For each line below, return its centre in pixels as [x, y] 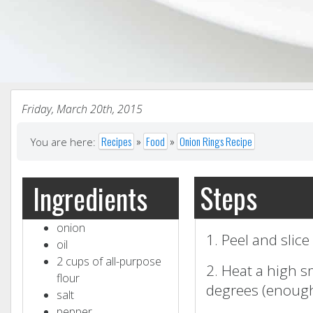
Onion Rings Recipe [216, 141]
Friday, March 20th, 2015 [82, 109]
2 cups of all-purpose [109, 261]
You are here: [65, 141]
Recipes [116, 141]
